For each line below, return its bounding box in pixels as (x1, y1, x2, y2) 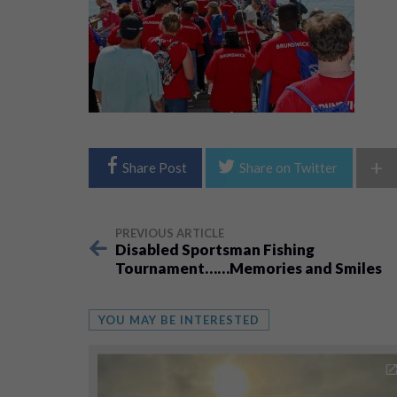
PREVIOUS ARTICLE (114, 226, 224, 240)
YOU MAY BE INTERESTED (97, 313, 260, 327)
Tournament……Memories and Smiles (114, 259, 382, 277)
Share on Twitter (238, 160, 338, 175)
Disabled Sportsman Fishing (114, 240, 315, 259)
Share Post (121, 160, 187, 175)
